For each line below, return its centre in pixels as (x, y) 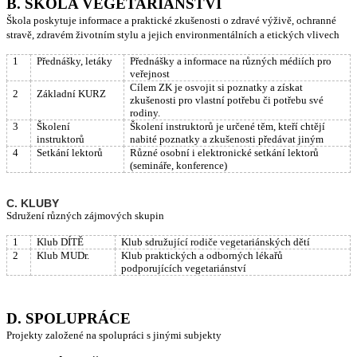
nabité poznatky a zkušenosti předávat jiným (227, 139)
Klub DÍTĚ (61, 242)
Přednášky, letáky (75, 61)
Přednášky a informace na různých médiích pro (231, 61)
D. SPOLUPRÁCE (69, 319)
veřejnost (150, 74)
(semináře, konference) (179, 166)
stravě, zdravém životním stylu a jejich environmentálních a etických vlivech (173, 35)
